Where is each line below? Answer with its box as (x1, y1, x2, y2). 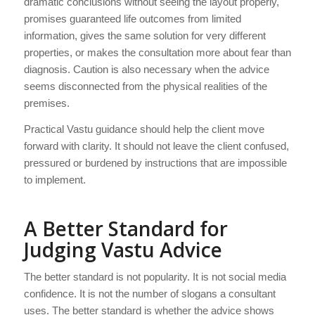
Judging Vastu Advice (23, 236, 222, 263)
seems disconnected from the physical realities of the (23, 79, 267, 92)
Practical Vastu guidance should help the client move (23, 122, 264, 135)
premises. (23, 96, 70, 109)
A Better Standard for (23, 214, 228, 242)
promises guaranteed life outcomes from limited (23, 12, 241, 25)
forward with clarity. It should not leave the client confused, (23, 139, 289, 152)
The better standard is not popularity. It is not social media (23, 271, 286, 283)
